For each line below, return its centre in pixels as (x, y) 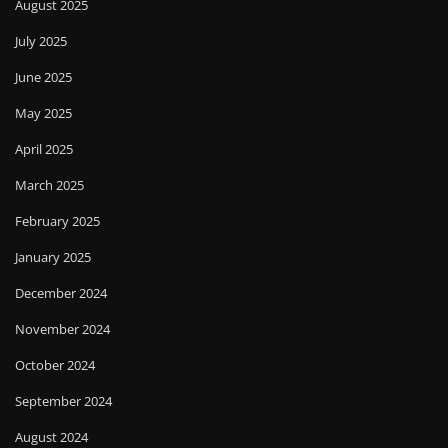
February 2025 (57, 221)
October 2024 (55, 365)
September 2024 (63, 401)
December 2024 (61, 293)
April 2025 (44, 149)
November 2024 (62, 329)
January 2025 (53, 257)
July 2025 (41, 41)
